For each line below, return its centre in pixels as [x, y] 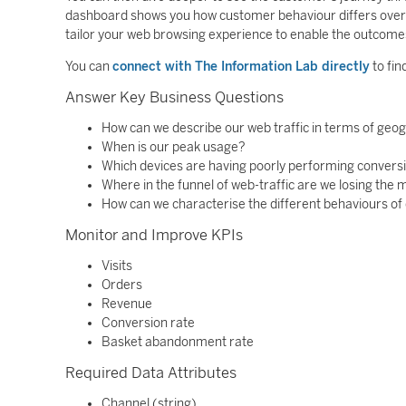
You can [89, 67]
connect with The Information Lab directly [241, 67]
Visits [117, 266]
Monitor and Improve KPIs [154, 235]
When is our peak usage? [174, 147]
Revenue [127, 304]
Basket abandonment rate [178, 342]
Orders [122, 285]
